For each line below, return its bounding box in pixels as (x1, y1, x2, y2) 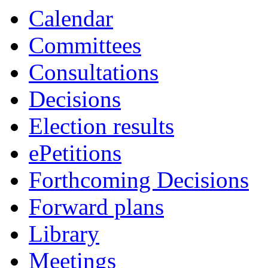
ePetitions (29, 140, 121, 166)
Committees (29, 32, 141, 58)
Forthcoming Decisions (29, 167, 249, 193)
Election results (29, 113, 174, 139)
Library (29, 221, 99, 246)
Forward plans (29, 194, 164, 220)
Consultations (29, 59, 159, 85)
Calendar (29, 5, 113, 31)
